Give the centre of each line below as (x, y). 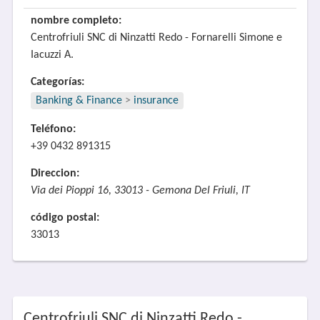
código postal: (65, 218)
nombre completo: (76, 21)
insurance (156, 101)
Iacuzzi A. (52, 55)
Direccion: (55, 174)
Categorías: (57, 82)
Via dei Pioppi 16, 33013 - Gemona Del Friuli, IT (140, 191)
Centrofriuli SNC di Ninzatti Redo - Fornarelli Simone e (156, 38)
